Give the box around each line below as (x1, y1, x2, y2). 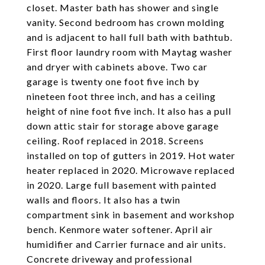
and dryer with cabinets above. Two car (27, 61, 208, 72)
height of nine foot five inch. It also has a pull (27, 105, 231, 117)
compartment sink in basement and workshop (27, 209, 235, 220)
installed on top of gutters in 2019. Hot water (27, 150, 235, 161)
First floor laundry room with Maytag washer (27, 46, 232, 57)
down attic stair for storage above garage (27, 120, 219, 131)
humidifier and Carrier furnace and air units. (27, 238, 226, 250)
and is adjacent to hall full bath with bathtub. (27, 31, 232, 43)
